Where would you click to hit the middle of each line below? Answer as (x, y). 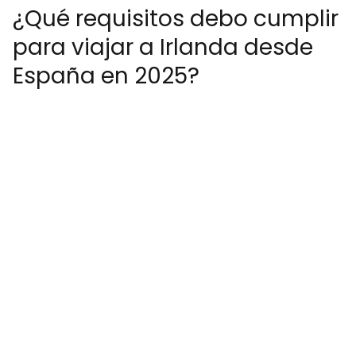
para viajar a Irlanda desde (163, 47)
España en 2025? (106, 76)
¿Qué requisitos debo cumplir (176, 19)
